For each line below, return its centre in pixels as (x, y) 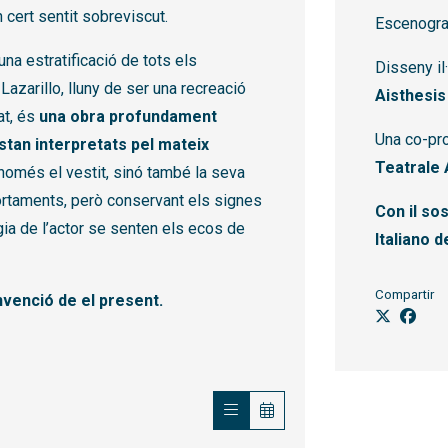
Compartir (404, 295)
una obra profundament (128, 117)
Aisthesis (410, 96)
